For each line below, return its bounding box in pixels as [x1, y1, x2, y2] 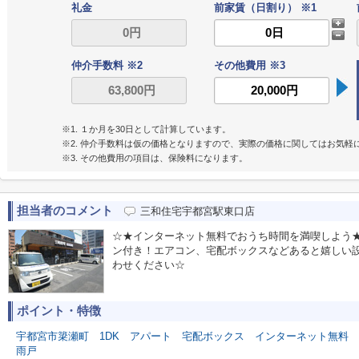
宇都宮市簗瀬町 [16, 330, 89, 342]
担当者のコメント [17, 204, 113, 217]
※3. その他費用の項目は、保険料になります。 [62, 153, 248, 163]
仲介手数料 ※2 [71, 59, 143, 71]
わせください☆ [112, 259, 185, 271]
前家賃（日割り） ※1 [213, 2, 317, 14]
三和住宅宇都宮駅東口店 [140, 205, 255, 217]
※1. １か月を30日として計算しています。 [62, 124, 231, 134]
